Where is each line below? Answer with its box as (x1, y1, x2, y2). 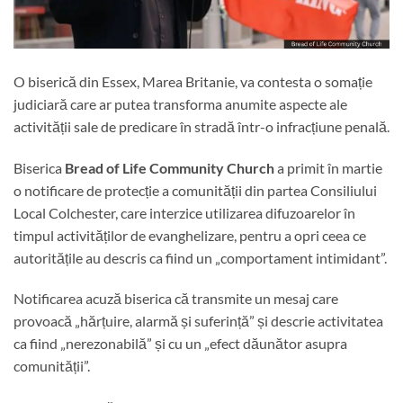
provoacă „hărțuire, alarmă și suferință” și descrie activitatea (13, 312, 383, 330)
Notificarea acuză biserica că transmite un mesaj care (13, 290, 338, 308)
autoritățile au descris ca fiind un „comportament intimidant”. (13, 248, 387, 266)
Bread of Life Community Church (65, 158, 274, 176)
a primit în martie (274, 158, 382, 176)
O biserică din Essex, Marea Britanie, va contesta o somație (13, 72, 372, 90)
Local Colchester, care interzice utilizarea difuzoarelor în (13, 203, 355, 221)
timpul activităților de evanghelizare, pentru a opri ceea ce (13, 226, 366, 244)
